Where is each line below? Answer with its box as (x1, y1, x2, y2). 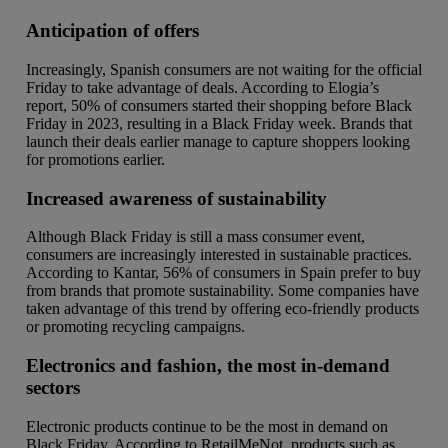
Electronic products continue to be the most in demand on (26, 417, 388, 435)
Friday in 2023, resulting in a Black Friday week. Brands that (26, 114, 412, 132)
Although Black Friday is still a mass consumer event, (26, 228, 365, 246)
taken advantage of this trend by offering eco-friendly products (26, 300, 419, 318)
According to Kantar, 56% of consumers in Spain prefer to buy (26, 264, 421, 282)
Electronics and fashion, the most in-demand (26, 355, 390, 376)
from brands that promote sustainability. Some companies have (26, 282, 419, 300)
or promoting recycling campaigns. (26, 318, 245, 336)
